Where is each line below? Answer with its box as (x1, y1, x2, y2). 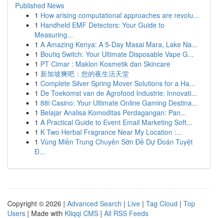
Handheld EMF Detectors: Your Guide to (40, 20, 164, 30)
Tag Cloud (146, 199, 178, 208)
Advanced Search (67, 199, 122, 208)
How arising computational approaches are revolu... (40, 10, 199, 20)
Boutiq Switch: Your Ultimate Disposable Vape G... (40, 49, 194, 59)
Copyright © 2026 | (7, 199, 67, 208)
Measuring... (35, 30, 73, 39)
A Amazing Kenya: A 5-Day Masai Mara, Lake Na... (40, 39, 198, 49)
